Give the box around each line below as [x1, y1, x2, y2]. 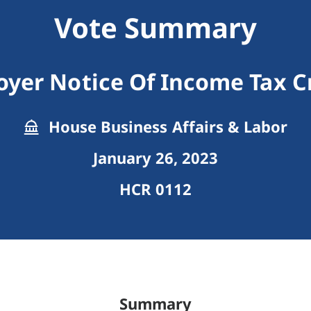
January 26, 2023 [92, 147, 219, 169]
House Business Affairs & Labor [44, 116, 288, 137]
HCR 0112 [119, 178, 192, 200]
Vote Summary [53, 8, 258, 47]
